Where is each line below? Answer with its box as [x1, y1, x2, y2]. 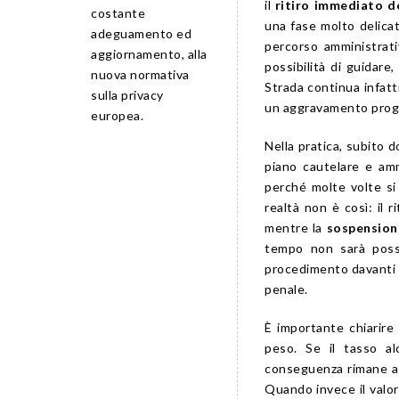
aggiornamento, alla [91, 46, 208, 62]
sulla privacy [91, 87, 164, 103]
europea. [91, 108, 143, 124]
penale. [265, 281, 308, 297]
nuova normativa [91, 67, 190, 83]
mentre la [265, 219, 327, 235]
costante [91, 5, 145, 21]
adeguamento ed [91, 26, 191, 42]
